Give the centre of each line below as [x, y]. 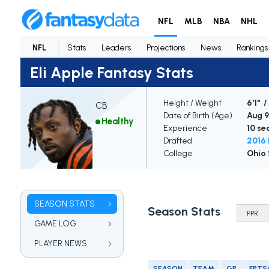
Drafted [177, 141]
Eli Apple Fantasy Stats [111, 72]
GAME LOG [55, 224]
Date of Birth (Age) [198, 116]
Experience [185, 128]
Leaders [116, 47]
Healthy [117, 122]
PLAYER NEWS [60, 244]
